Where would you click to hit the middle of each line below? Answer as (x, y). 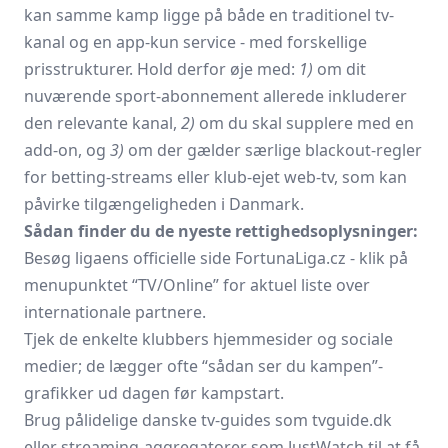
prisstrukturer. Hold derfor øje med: (161, 69)
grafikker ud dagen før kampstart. (154, 393)
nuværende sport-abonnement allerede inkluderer (215, 96)
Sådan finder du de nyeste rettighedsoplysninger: (221, 231)
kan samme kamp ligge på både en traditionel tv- (209, 15)
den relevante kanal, (102, 123)
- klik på (377, 258)
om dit (339, 69)
